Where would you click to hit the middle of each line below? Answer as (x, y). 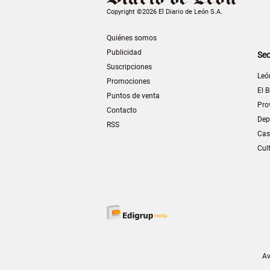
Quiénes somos (132, 38)
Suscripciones (129, 67)
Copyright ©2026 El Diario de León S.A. (165, 12)
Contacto (122, 111)
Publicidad (124, 53)
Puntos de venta (133, 96)
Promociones (128, 82)
